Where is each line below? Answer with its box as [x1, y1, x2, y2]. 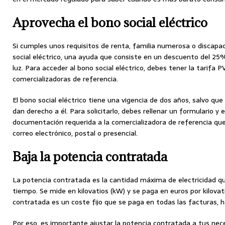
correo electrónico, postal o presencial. [13, 128, 138, 139]
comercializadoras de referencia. [13, 73, 118, 85]
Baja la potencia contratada [13, 148, 167, 165]
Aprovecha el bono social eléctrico [13, 14, 207, 31]
